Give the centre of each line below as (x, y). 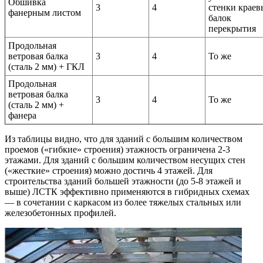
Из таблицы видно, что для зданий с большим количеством (124, 139)
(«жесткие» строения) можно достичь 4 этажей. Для (109, 171)
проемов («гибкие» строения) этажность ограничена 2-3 (117, 149)
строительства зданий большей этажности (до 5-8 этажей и (123, 181)
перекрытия (232, 28)
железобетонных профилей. (60, 213)
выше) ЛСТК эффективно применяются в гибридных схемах (127, 192)
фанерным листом (45, 13)
